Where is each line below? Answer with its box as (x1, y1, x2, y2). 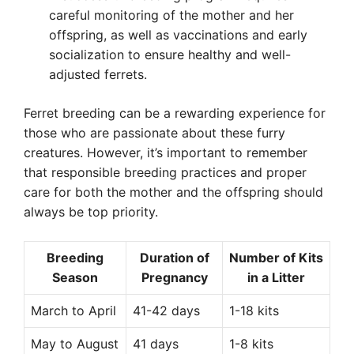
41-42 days (133, 303, 200, 318)
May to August (31, 336, 119, 352)
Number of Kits (229, 250, 323, 265)
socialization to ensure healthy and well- (49, 47, 291, 62)
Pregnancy (141, 269, 208, 285)
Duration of (139, 250, 209, 265)
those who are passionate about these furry (24, 125, 285, 141)
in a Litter (247, 269, 305, 285)
